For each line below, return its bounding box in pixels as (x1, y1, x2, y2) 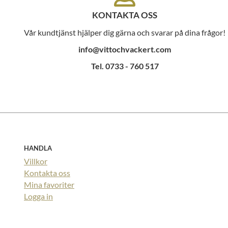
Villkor (24, 156, 47, 166)
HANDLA (24, 144, 52, 152)
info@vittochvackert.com (78, 44, 171, 54)
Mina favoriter (24, 179, 74, 189)
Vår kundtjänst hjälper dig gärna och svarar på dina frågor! (24, 27, 225, 38)
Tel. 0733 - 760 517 (91, 61, 159, 71)
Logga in (24, 191, 53, 201)
